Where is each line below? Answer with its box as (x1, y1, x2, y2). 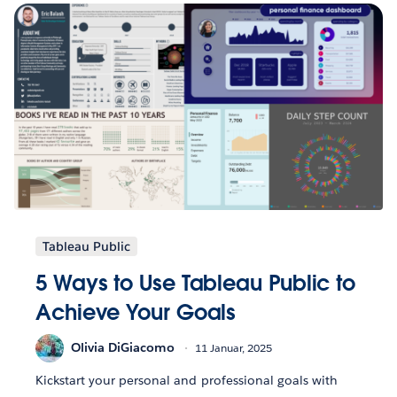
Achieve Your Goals (35, 298, 237, 326)
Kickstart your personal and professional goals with (35, 371, 338, 388)
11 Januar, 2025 (195, 340, 272, 356)
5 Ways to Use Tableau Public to (35, 269, 356, 297)
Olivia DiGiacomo (71, 339, 175, 356)
